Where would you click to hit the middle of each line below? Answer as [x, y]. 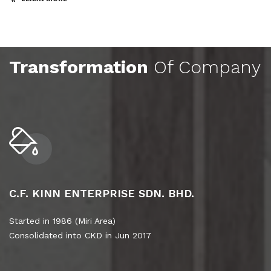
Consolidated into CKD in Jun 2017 [80, 235]
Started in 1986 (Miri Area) [62, 220]
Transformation [79, 67]
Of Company [204, 67]
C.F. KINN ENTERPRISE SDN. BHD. [102, 193]
